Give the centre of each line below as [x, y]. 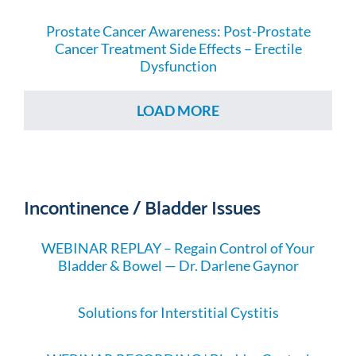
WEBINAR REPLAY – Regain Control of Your [178, 248]
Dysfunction [178, 66]
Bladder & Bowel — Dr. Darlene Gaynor [178, 265]
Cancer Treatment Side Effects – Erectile [178, 48]
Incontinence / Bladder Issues [142, 205]
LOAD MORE [178, 110]
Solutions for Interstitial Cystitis [178, 312]
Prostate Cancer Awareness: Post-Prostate [178, 31]
